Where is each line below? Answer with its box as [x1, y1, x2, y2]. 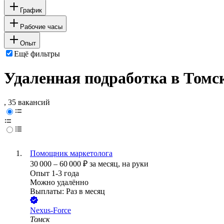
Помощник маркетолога [30, 149, 112, 158]
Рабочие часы [20, 22, 62, 30]
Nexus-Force [30, 206, 71, 215]
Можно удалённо [30, 178, 88, 187]
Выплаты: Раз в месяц [30, 187, 105, 196]
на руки [122, 159, 148, 168]
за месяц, [89, 159, 122, 168]
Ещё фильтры [14, 49, 60, 58]
